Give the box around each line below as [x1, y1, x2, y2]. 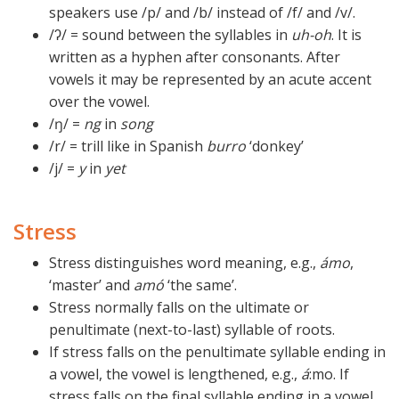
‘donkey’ [246, 136, 304, 157]
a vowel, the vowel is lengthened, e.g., [49, 364, 301, 385]
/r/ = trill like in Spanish [49, 136, 207, 157]
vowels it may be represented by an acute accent [49, 69, 371, 90]
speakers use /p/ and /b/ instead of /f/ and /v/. [49, 3, 355, 23]
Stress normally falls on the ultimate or [49, 297, 309, 318]
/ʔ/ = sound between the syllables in [49, 25, 291, 45]
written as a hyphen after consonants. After [49, 47, 340, 68]
